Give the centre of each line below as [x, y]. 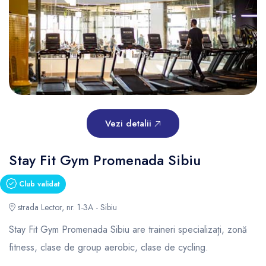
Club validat [38, 184]
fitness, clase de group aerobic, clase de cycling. [109, 247]
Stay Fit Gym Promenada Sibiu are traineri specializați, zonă [128, 229]
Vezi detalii [130, 123]
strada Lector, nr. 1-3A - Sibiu [66, 207]
